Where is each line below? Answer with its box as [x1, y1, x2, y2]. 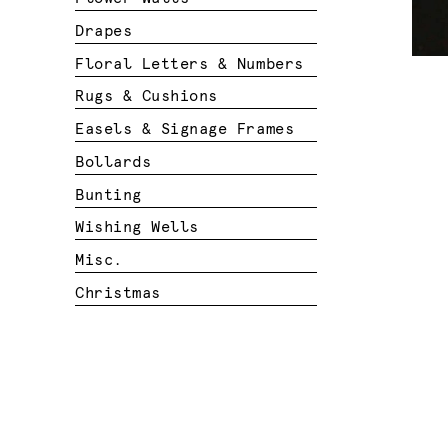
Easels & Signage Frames [75, 122, 295, 138]
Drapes [75, 23, 133, 39]
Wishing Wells [75, 220, 199, 236]
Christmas [75, 285, 161, 301]
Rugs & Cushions [75, 89, 218, 105]
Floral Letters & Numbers [75, 56, 304, 72]
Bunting [75, 187, 142, 203]
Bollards [75, 154, 152, 170]
